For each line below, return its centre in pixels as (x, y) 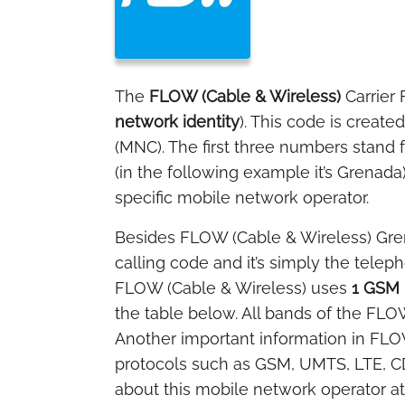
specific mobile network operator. (242, 198)
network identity (177, 122)
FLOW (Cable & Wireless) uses (233, 288)
